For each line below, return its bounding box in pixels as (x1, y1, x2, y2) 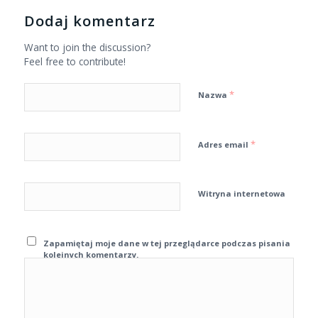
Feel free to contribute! (23, 55, 126, 69)
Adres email (197, 139, 251, 150)
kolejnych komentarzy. (43, 249, 139, 261)
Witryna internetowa (197, 188, 285, 199)
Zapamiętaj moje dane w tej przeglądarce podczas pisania (43, 238, 291, 249)
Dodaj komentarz (23, 11, 155, 31)
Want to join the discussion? (23, 40, 150, 55)
